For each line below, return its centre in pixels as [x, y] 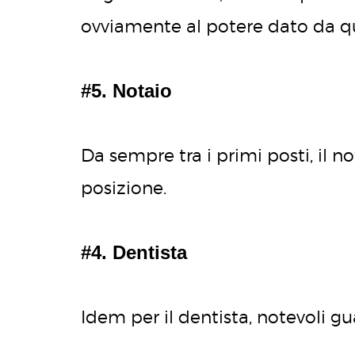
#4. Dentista [134, 253]
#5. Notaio [126, 91]
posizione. [124, 188]
